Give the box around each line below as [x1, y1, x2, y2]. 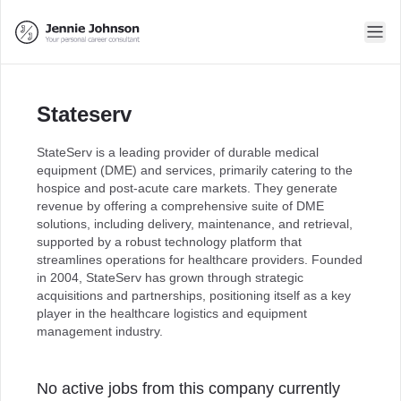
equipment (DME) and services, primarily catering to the [37, 163, 353, 177]
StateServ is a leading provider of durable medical [37, 145, 319, 159]
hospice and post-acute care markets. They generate [37, 181, 337, 195]
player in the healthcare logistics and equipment [37, 306, 307, 320]
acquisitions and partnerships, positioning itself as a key [37, 288, 351, 303]
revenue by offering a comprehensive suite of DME [37, 199, 324, 213]
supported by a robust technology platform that [37, 235, 302, 249]
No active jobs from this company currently [37, 380, 340, 397]
